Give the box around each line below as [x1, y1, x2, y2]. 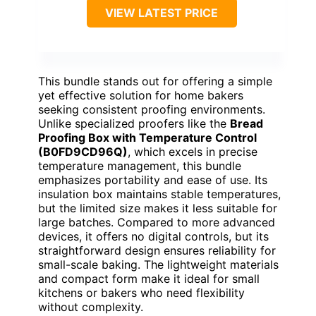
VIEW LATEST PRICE [105, 6, 218, 20]
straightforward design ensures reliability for [38, 243, 276, 258]
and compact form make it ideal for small [38, 272, 260, 286]
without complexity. [38, 300, 143, 315]
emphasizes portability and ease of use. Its [38, 173, 267, 188]
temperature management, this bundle [38, 159, 241, 174]
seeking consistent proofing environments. [38, 102, 265, 117]
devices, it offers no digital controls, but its [38, 229, 269, 244]
